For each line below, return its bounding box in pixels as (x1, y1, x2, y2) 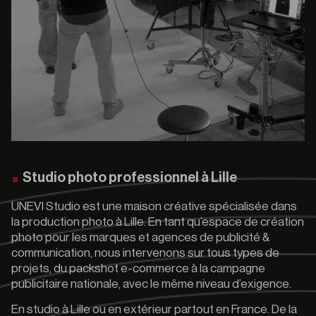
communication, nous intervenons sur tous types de (11, 247, 279, 259)
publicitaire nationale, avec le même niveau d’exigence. (11, 278, 291, 290)
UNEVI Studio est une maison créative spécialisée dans (11, 200, 297, 212)
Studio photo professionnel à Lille (23, 171, 237, 185)
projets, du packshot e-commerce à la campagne (11, 262, 265, 274)
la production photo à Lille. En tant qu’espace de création (11, 216, 304, 228)
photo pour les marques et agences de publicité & (11, 231, 269, 243)
